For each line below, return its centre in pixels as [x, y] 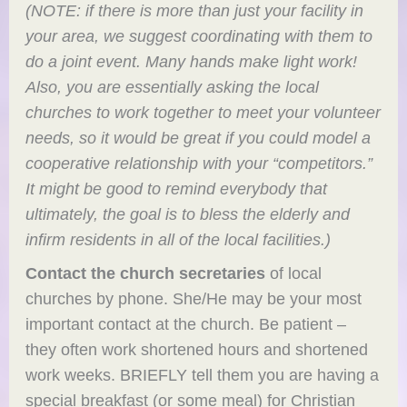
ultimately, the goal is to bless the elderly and [188, 214]
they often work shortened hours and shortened [197, 350]
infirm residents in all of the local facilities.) [179, 240]
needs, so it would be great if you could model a [199, 138]
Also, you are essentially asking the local [173, 87]
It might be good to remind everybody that [177, 189]
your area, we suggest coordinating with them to [199, 36]
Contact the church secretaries [146, 273]
